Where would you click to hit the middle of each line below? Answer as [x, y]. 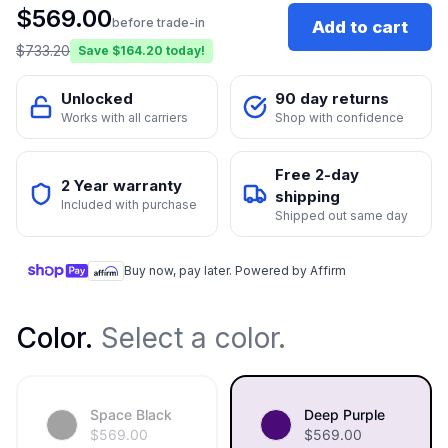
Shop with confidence [339, 118]
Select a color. [189, 338]
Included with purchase [129, 205]
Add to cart [360, 26]
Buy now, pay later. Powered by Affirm [235, 271]
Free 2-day [317, 175]
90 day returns [332, 99]
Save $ [99, 51]
